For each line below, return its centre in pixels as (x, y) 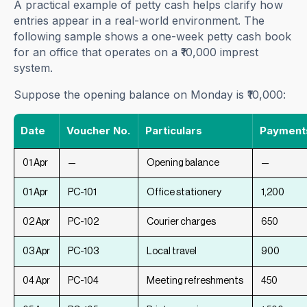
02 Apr (37, 222)
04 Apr (37, 281)
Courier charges (182, 222)
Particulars (174, 131)
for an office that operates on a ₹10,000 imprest (136, 52)
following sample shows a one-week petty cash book (153, 37)
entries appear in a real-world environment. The (139, 21)
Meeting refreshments (195, 281)
